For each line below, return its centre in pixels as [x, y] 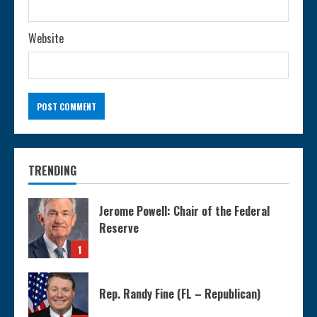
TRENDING [52, 171]
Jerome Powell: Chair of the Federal [184, 211]
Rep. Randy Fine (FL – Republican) [180, 294]
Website [46, 39]
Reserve [119, 228]
